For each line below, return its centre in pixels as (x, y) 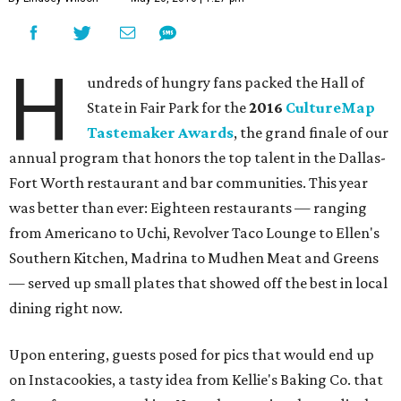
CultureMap (331, 107)
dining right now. (66, 308)
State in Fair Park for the (168, 107)
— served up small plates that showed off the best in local (198, 283)
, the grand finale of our (311, 132)
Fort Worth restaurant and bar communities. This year (188, 183)
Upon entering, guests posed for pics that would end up (192, 354)
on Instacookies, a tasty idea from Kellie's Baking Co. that (196, 380)
